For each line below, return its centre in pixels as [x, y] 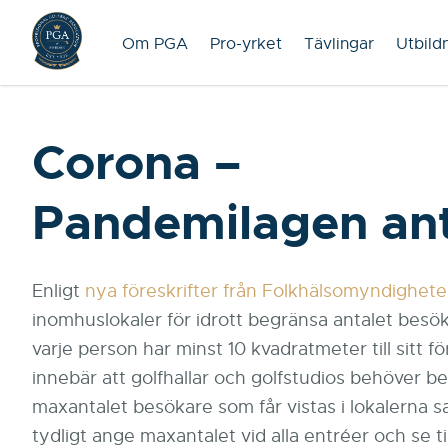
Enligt [58, 291]
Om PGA [155, 44]
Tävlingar [339, 44]
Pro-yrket [246, 44]
